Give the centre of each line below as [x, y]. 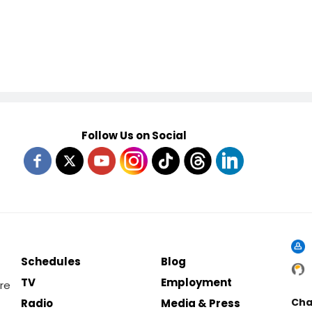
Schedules [51, 262]
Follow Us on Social [134, 135]
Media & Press [201, 303]
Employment [197, 282]
